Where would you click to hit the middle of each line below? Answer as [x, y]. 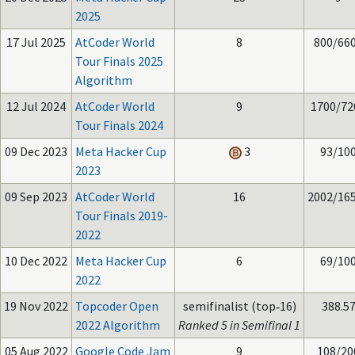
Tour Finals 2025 [119, 61]
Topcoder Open [117, 306]
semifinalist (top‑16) [239, 306]
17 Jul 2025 [36, 42]
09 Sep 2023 [36, 197]
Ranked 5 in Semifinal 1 [239, 325]
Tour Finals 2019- [122, 216]
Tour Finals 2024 [119, 125]
